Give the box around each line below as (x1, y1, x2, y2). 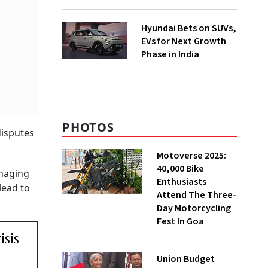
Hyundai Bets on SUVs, (141, 22, 236, 35)
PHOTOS (62, 119, 114, 135)
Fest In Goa (157, 215, 204, 228)
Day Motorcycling (157, 202, 231, 215)
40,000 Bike (157, 162, 204, 175)
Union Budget (157, 252, 215, 266)
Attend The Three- (157, 188, 236, 202)
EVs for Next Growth (141, 35, 226, 48)
